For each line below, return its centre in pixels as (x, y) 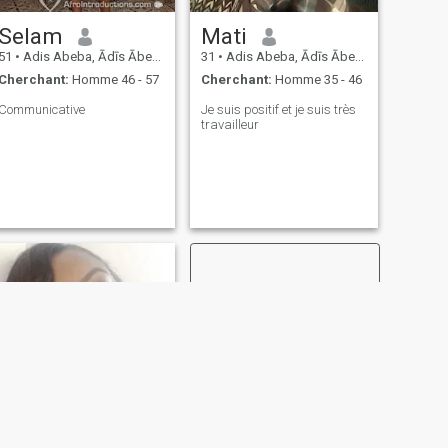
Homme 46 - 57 (113, 79)
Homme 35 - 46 (316, 79)
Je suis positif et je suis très (278, 109)
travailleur (229, 124)
